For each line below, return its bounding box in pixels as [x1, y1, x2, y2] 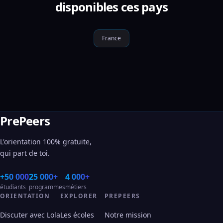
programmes [29, 183, 65, 191]
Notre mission [105, 210, 151, 220]
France [102, 34, 121, 42]
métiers [65, 183, 87, 191]
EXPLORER [60, 192, 98, 200]
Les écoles [60, 210, 94, 220]
